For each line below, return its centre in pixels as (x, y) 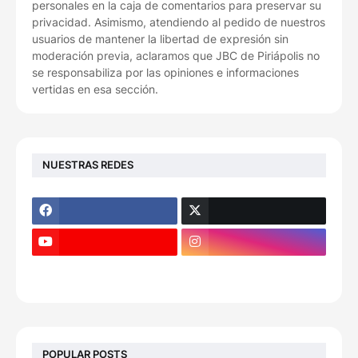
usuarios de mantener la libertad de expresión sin (160, 38)
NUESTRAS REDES (88, 165)
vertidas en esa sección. (95, 89)
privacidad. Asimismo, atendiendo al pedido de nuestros (179, 22)
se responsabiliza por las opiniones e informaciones (165, 72)
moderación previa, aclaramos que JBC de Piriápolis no (176, 55)
